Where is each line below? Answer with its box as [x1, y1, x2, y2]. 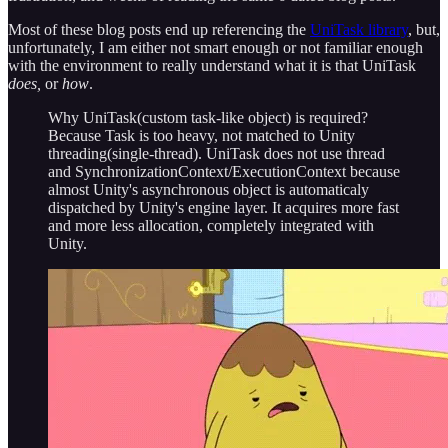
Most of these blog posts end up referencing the [8, 21, 310, 39]
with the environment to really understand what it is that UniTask [8, 57, 416, 75]
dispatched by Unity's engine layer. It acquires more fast [48, 199, 399, 217]
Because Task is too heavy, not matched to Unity [48, 127, 355, 145]
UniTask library [310, 21, 408, 39]
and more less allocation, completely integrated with [48, 217, 374, 235]
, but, [408, 21, 440, 39]
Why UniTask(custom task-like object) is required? [48, 109, 368, 127]
